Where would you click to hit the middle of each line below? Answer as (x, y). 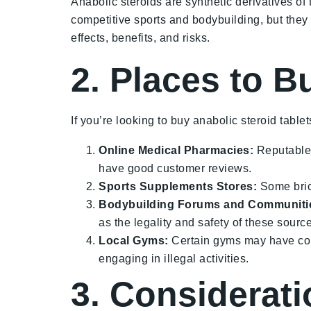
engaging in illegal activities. (174, 259)
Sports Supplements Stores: (178, 186)
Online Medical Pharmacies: (176, 150)
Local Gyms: (134, 241)
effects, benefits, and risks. (141, 38)
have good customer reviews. (175, 168)
